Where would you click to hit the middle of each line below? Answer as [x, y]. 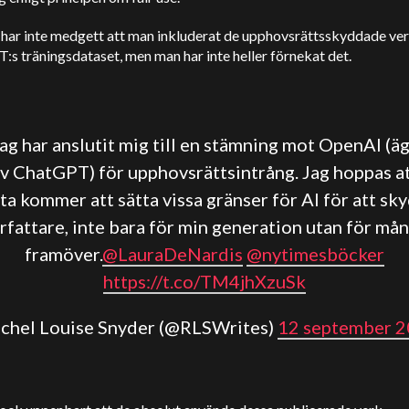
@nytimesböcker [315, 254]
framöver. [63, 254]
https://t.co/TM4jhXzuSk [204, 281]
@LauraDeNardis [173, 254]
